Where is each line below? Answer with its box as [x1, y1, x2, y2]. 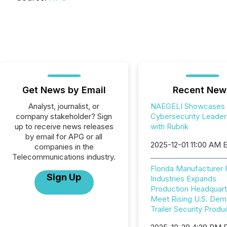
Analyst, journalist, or [28, 101, 100, 111]
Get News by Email [22, 85, 106, 95]
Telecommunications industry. [12, 152, 116, 162]
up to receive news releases [14, 122, 113, 131]
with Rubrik [150, 122, 188, 131]
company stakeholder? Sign [16, 111, 112, 121]
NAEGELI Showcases [150, 101, 225, 111]
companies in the [34, 142, 94, 152]
